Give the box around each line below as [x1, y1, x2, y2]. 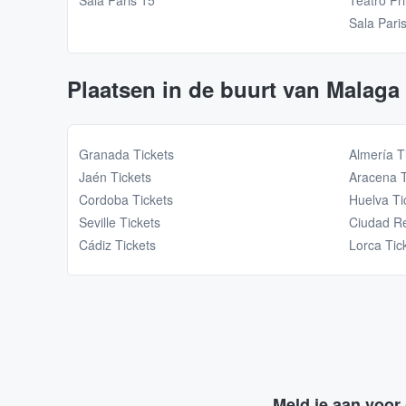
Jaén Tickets [79, 168, 151, 187]
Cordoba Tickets [79, 190, 173, 209]
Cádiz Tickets [79, 236, 156, 255]
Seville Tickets [79, 213, 160, 232]
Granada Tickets [79, 145, 174, 164]
